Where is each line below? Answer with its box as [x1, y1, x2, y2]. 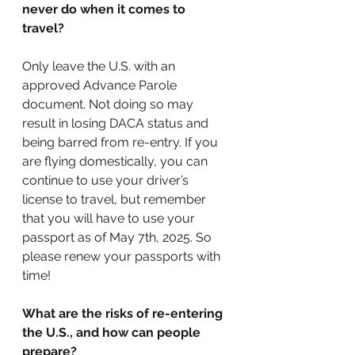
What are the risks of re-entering [22, 306, 226, 322]
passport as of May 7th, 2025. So [22, 230, 215, 246]
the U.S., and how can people [22, 325, 204, 341]
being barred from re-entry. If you [22, 135, 221, 151]
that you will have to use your [22, 211, 198, 227]
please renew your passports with [22, 249, 223, 265]
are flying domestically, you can [22, 154, 211, 170]
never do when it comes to [22, 2, 189, 17]
